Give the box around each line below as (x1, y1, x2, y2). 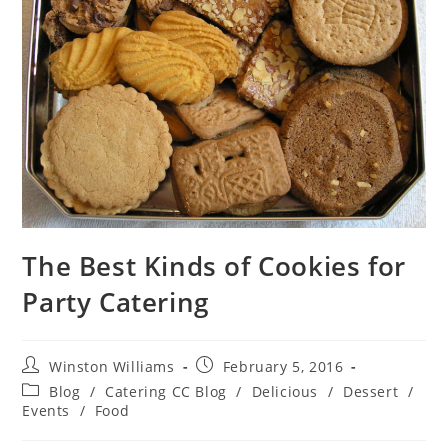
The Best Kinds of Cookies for (22, 248, 406, 285)
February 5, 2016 (222, 357, 344, 377)
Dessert (342, 382, 399, 402)
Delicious (251, 382, 319, 402)
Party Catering (22, 284, 209, 321)
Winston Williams (49, 357, 175, 377)
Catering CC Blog (105, 382, 227, 402)
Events (22, 401, 71, 421)
